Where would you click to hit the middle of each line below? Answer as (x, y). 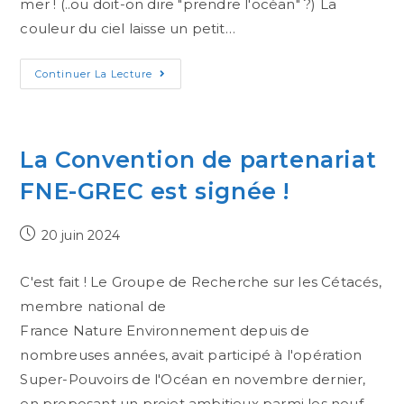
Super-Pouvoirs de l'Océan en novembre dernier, (193, 379)
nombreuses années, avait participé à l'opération (191, 355)
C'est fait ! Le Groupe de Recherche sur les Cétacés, (201, 282)
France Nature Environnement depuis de (165, 331)
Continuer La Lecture (94, 74)
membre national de (93, 306)
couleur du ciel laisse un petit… (128, 28)
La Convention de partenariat (198, 160)
